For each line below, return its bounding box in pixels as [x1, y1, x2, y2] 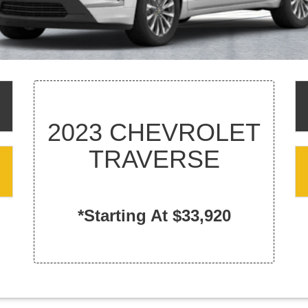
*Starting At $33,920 [77, 206, 231, 225]
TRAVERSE [88, 145, 220, 173]
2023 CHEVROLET [47, 118, 261, 146]
